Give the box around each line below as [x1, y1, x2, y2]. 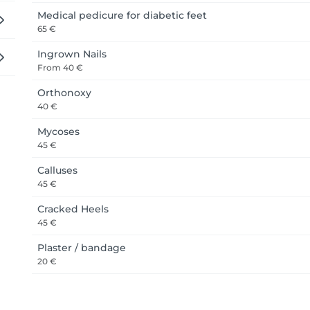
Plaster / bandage [37, 241, 126, 254]
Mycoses [37, 125, 80, 138]
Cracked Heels [37, 203, 109, 215]
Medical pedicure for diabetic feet [37, 9, 207, 21]
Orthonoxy [37, 86, 91, 99]
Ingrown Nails [37, 48, 107, 60]
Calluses [37, 164, 77, 176]
